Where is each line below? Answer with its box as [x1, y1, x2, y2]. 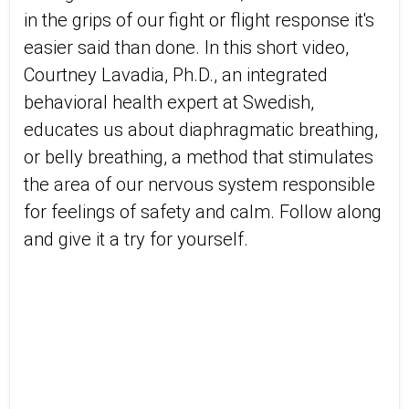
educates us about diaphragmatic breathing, [24, 119, 378, 141]
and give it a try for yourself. [24, 228, 253, 250]
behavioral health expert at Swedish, [24, 91, 314, 113]
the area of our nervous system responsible [24, 173, 375, 195]
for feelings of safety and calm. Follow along [24, 201, 382, 223]
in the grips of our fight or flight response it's [24, 9, 374, 31]
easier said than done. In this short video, [24, 37, 349, 58]
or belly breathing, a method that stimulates [24, 146, 373, 168]
